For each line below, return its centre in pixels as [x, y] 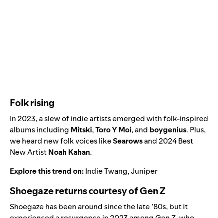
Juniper [144, 171]
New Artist [28, 152]
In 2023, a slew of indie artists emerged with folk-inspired [109, 118]
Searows [128, 141]
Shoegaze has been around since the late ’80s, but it [99, 206]
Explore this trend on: [47, 171]
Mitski [81, 129]
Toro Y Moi [113, 129]
